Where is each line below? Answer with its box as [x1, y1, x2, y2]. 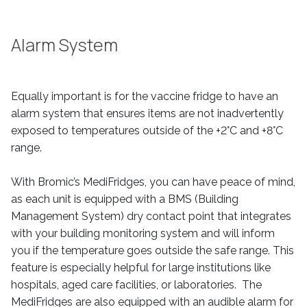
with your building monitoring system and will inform [11, 227, 275, 240]
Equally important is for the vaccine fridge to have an [11, 90, 278, 103]
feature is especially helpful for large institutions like [11, 261, 271, 274]
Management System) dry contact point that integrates [11, 210, 291, 223]
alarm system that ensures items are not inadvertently [11, 107, 284, 120]
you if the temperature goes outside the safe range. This [11, 244, 294, 257]
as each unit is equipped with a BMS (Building [11, 193, 238, 206]
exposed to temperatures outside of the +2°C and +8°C [11, 124, 283, 137]
